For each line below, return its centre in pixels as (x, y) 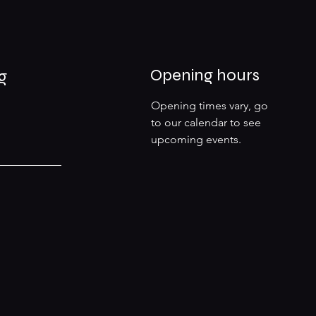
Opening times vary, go (209, 105)
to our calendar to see (206, 122)
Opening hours (205, 75)
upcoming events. (196, 139)
